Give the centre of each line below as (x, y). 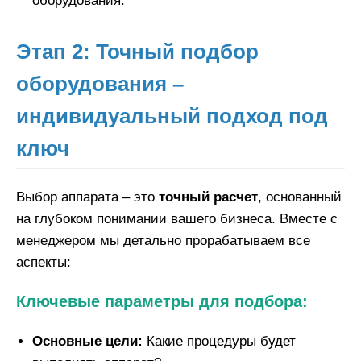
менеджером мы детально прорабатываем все (163, 241)
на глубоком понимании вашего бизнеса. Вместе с (177, 219)
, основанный (300, 197)
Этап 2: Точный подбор (137, 52)
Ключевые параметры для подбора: (162, 302)
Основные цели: (87, 342)
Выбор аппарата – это (87, 197)
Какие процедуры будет (219, 342)
